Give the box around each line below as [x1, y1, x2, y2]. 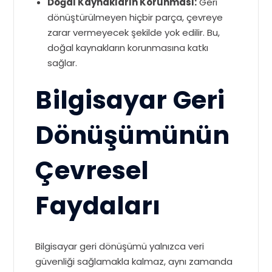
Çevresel [35, 153, 149, 188]
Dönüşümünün [35, 118, 230, 152]
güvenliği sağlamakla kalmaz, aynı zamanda [35, 255, 233, 268]
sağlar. [47, 56, 78, 69]
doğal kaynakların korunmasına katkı [47, 41, 209, 54]
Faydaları [35, 188, 161, 223]
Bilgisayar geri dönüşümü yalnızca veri [35, 240, 205, 253]
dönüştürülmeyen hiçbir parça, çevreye [47, 11, 223, 24]
